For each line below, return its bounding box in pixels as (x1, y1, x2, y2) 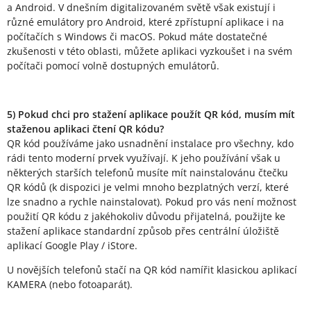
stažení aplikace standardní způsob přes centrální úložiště (7, 224, 279, 238)
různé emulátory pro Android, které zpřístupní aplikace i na (7, 15, 284, 29)
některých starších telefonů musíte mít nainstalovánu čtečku (7, 166, 288, 180)
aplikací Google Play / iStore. (7, 239, 137, 253)
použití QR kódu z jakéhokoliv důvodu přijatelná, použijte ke (7, 210, 285, 224)
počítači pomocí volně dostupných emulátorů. (7, 59, 219, 73)
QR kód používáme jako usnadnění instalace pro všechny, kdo (7, 137, 294, 151)
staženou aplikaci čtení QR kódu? (7, 122, 164, 136)
